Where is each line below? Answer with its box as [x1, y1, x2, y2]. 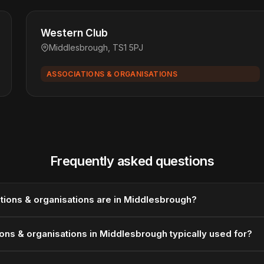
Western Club [41, 27, 108, 39]
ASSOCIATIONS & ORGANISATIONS [47, 70, 178, 78]
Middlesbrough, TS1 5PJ [49, 42, 143, 52]
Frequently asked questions [49, 153, 214, 169]
